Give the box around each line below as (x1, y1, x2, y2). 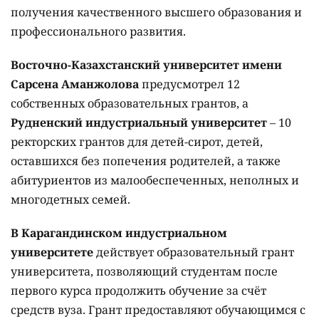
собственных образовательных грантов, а (11, 95, 249, 111)
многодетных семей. (11, 192, 130, 207)
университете (11, 244, 93, 260)
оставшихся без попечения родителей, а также (11, 153, 281, 169)
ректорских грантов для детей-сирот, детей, (11, 134, 263, 150)
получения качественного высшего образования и (11, 4, 302, 20)
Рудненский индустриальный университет (11, 115, 267, 130)
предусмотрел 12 (142, 76, 240, 92)
